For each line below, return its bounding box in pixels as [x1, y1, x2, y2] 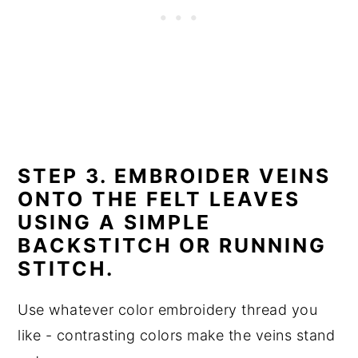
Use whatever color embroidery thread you [18, 300, 318, 318]
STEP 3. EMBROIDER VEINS [18, 163, 332, 188]
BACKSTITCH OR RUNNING [18, 233, 328, 257]
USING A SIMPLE [18, 209, 212, 234]
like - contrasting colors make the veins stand [18, 326, 336, 344]
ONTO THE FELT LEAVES [18, 186, 301, 211]
